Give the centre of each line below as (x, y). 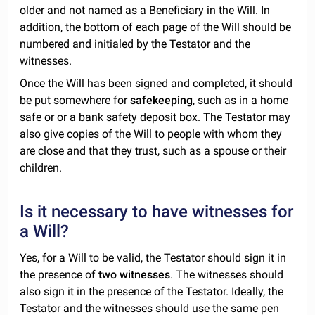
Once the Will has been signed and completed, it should (156, 83)
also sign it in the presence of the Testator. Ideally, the (152, 291)
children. (41, 167)
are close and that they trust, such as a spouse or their (153, 150)
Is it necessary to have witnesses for (157, 211)
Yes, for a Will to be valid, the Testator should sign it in (153, 257)
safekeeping (162, 100)
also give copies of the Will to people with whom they (151, 134)
